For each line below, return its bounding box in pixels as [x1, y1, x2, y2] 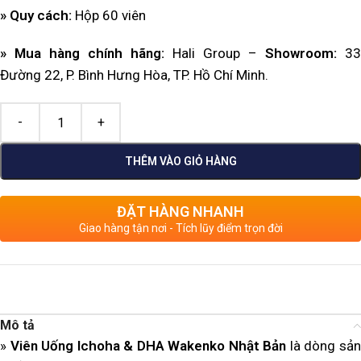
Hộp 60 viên [75, 7, 146, 24]
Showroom [265, 45, 334, 62]
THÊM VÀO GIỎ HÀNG [124, 155, 237, 168]
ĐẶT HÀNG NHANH [117, 203, 244, 221]
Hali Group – [164, 45, 265, 62]
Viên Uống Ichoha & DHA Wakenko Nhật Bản [10, 338, 290, 355]
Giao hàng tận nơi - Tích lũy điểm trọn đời [78, 222, 283, 235]
